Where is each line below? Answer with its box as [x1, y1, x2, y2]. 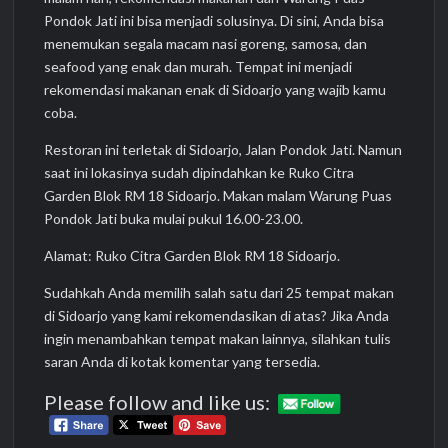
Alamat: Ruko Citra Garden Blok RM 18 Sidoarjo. [44, 247, 341, 265]
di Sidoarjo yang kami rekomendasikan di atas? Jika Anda [44, 307, 390, 325]
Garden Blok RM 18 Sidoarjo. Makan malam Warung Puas [44, 187, 393, 205]
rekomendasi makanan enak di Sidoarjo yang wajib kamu [44, 81, 387, 99]
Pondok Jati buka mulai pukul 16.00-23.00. [44, 210, 304, 228]
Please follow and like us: [44, 389, 271, 414]
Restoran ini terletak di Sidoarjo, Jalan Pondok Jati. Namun [44, 141, 403, 159]
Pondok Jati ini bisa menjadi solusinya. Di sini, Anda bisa [44, 12, 385, 30]
